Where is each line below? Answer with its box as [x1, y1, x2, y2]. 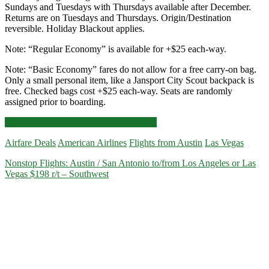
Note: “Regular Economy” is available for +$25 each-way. [5, 44, 226, 55]
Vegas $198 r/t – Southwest [5, 169, 109, 180]
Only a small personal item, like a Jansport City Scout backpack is [5, 75, 254, 86]
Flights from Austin [129, 138, 202, 148]
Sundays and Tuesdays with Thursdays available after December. [5, 2, 251, 13]
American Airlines [58, 138, 127, 148]
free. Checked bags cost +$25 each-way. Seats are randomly [5, 86, 232, 97]
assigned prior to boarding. [5, 97, 106, 107]
